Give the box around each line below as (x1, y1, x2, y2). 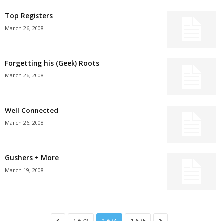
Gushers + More (5, 153, 59, 162)
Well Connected (5, 106, 58, 115)
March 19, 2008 (5, 166, 44, 174)
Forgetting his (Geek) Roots (5, 58, 99, 68)
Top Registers (5, 11, 53, 20)
